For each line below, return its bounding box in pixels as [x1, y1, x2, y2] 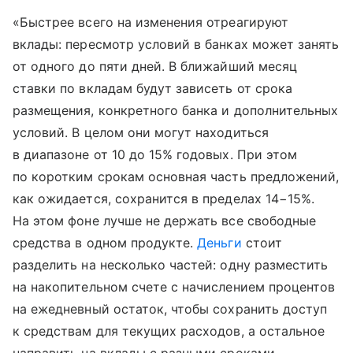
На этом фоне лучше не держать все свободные [13, 213, 317, 229]
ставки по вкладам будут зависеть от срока [13, 80, 292, 97]
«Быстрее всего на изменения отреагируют [13, 14, 288, 31]
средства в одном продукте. [13, 235, 198, 251]
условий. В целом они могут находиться [13, 124, 269, 141]
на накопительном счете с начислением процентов [13, 279, 336, 295]
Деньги [197, 235, 242, 251]
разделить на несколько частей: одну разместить [13, 257, 329, 273]
